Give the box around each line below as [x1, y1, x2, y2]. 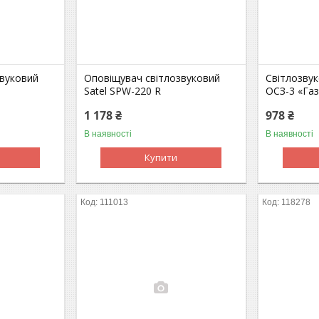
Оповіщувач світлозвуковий [84, 70, 221, 85]
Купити [145, 150, 178, 164]
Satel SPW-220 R [84, 83, 162, 98]
